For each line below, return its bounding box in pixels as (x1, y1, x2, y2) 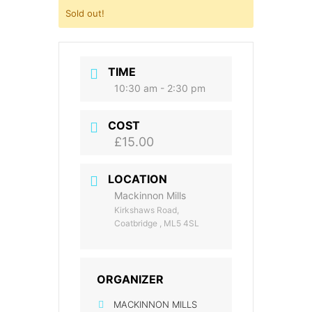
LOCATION (108, 171, 167, 186)
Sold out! (65, 7, 104, 19)
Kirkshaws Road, (114, 204, 179, 215)
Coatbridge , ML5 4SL (114, 217, 199, 228)
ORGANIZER (97, 272, 164, 286)
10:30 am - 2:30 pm (114, 81, 205, 94)
